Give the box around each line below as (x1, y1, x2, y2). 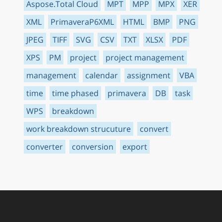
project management (106, 52, 184, 63)
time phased (52, 87, 99, 99)
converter (26, 141, 63, 152)
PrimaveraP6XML (51, 16, 114, 27)
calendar (85, 69, 118, 81)
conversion (72, 141, 113, 152)
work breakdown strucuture (26, 123, 131, 134)
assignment (127, 69, 170, 81)
